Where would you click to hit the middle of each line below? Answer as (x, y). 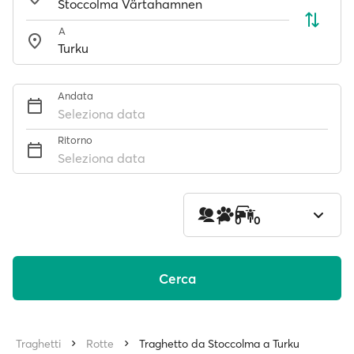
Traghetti (38, 344)
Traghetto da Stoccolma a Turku (219, 344)
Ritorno (75, 140)
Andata (75, 96)
